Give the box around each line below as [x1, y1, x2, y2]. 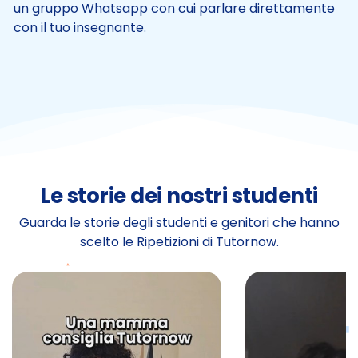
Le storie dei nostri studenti [40, 181, 318, 211]
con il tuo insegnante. [14, 18, 146, 38]
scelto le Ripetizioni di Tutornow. [79, 233, 279, 252]
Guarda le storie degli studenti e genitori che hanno [18, 213, 340, 233]
